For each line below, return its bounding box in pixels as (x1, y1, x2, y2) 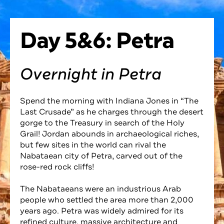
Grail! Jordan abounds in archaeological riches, (20, 128, 199, 139)
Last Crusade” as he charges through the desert (20, 106, 203, 117)
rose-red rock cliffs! (20, 161, 94, 172)
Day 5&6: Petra (20, 25, 174, 55)
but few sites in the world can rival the (20, 139, 166, 150)
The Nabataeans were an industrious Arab (20, 183, 181, 194)
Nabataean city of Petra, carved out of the (20, 150, 182, 161)
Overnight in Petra (20, 63, 161, 85)
